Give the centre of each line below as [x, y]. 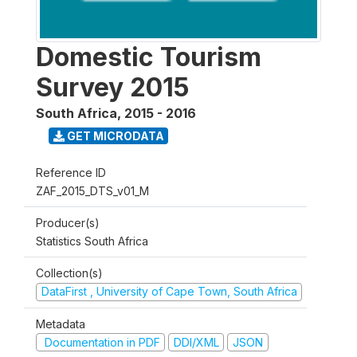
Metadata [61, 324]
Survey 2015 [112, 87]
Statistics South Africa [92, 241]
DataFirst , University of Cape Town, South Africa [169, 291]
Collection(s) [69, 273]
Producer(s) [68, 223]
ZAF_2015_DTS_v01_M [92, 191]
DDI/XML [196, 342]
